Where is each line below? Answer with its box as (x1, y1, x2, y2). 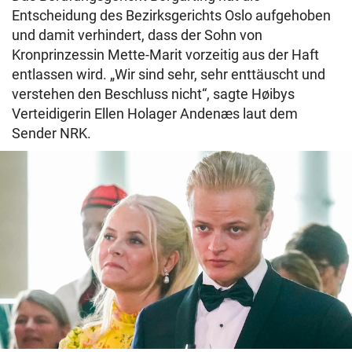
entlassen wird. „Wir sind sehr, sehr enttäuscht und (12, 66, 325, 83)
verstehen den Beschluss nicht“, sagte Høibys (12, 86, 295, 103)
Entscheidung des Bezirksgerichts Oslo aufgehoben (12, 7, 331, 24)
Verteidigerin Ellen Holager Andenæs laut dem (12, 105, 298, 123)
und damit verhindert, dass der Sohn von (12, 27, 262, 44)
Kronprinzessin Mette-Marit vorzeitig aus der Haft (12, 46, 319, 64)
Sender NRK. (12, 125, 91, 142)
